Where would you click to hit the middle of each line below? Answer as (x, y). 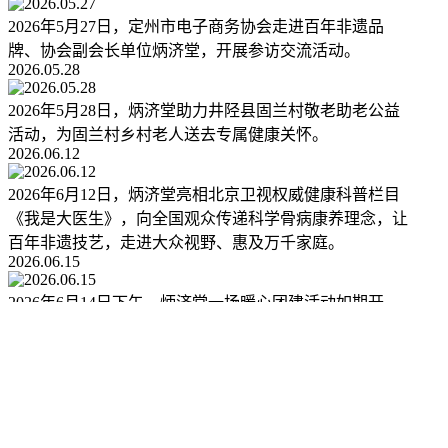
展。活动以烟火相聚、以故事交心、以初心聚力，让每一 (208, 327)
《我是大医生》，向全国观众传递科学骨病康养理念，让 (208, 219)
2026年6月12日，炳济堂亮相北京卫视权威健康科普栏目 (204, 195)
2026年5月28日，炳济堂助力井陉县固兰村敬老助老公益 (204, 111)
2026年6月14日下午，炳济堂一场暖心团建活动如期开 (196, 303)
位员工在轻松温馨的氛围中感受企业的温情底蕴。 (184, 351)
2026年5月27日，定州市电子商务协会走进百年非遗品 (196, 27)
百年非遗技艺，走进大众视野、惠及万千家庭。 (176, 243)
